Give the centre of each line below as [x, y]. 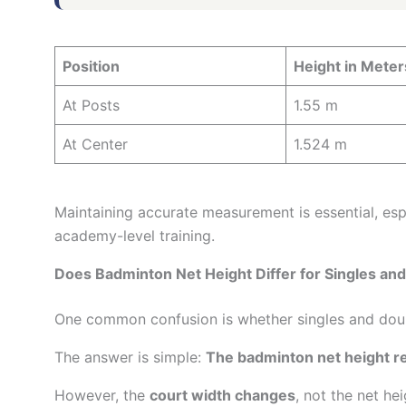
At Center [95, 145]
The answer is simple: [130, 358]
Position [91, 67]
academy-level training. [135, 236]
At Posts [91, 106]
